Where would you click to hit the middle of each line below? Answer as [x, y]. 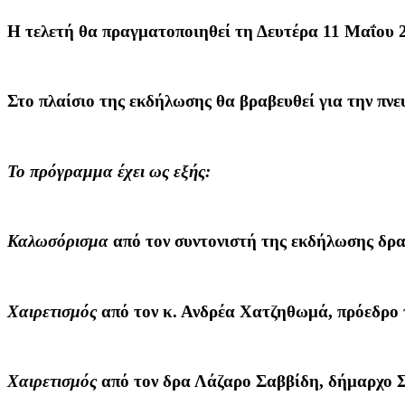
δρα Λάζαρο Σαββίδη [241, 381]
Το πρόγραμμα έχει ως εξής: [109, 171]
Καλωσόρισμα [58, 241]
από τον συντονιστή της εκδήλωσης [241, 241]
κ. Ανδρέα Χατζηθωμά [245, 311]
